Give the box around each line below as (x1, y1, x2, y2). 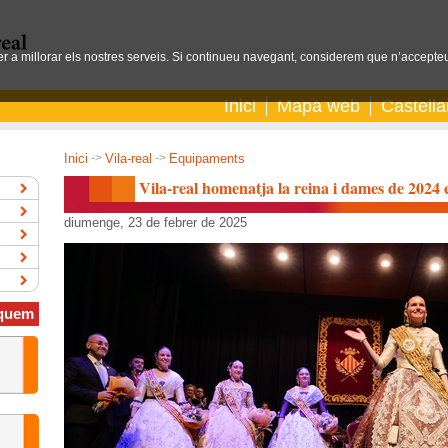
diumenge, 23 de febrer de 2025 (64, 214, 247, 230)
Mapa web (277, 96, 360, 116)
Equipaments (169, 151, 245, 166)
